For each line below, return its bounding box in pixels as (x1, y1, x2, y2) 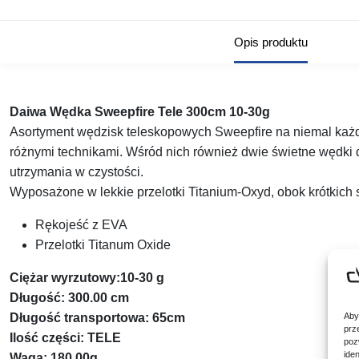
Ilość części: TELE (10, 331, 121, 345)
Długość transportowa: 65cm (10, 311, 185, 325)
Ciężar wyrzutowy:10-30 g (10, 271, 164, 285)
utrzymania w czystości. (10, 165, 143, 179)
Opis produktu (234, 35, 308, 50)
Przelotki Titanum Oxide (35, 238, 171, 252)
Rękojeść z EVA (35, 218, 127, 232)
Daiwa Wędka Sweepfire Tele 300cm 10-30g (10, 105, 270, 119)
